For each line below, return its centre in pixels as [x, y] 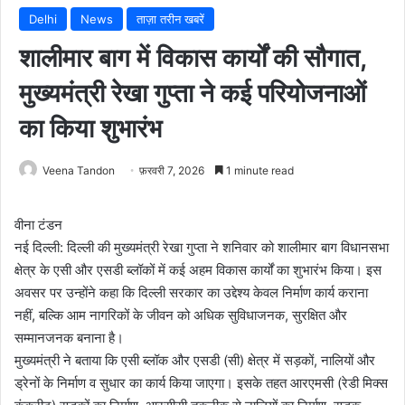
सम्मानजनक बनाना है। [69, 337]
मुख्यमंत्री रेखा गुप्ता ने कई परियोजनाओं [193, 93]
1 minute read [259, 170]
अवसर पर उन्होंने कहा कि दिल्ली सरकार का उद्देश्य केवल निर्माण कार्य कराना [191, 292]
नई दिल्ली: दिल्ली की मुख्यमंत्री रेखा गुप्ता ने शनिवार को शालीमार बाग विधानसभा [202, 247]
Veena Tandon [79, 170]
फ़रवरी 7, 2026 [172, 170]
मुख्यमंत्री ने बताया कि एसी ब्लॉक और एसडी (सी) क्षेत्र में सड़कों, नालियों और [195, 360]
